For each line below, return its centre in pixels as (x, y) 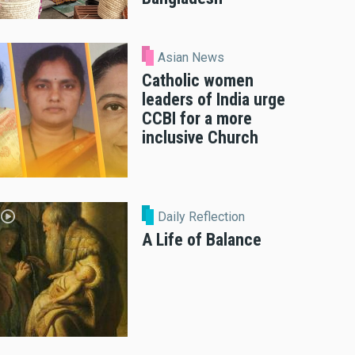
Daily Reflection (202, 216)
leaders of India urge (214, 100)
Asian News (191, 58)
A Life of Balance (202, 239)
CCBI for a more (197, 119)
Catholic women (198, 81)
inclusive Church (200, 138)
